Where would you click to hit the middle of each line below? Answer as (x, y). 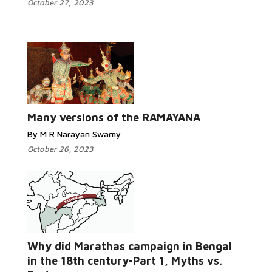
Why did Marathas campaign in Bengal (130, 246)
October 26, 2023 (60, 149)
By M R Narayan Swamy (74, 134)
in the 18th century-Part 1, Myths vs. (125, 261)
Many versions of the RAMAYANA (114, 117)
